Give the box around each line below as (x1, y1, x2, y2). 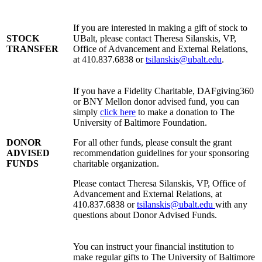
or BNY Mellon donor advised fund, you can (73, 96, 239, 107)
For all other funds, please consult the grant (73, 137, 232, 148)
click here (100, 107, 136, 118)
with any (215, 199, 247, 210)
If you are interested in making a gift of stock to (73, 23, 247, 33)
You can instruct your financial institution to (73, 242, 234, 252)
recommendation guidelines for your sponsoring (73, 148, 249, 158)
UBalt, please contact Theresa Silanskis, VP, (73, 33, 236, 44)
